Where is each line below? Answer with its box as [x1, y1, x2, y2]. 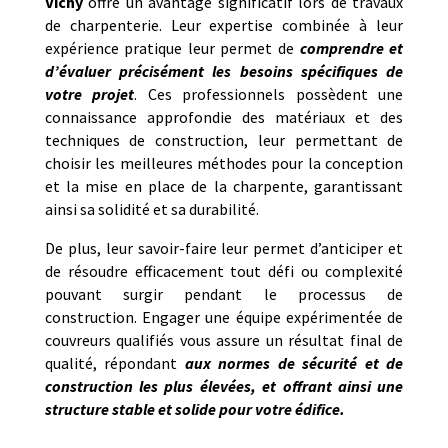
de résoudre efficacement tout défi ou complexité [44, 261, 404, 282]
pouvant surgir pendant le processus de [44, 284, 404, 305]
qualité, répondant [44, 353, 185, 374]
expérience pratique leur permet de [44, 38, 300, 59]
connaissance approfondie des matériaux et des [44, 107, 404, 128]
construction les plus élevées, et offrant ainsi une [44, 376, 404, 397]
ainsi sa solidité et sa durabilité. [44, 199, 259, 220]
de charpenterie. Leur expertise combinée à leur [44, 15, 404, 36]
